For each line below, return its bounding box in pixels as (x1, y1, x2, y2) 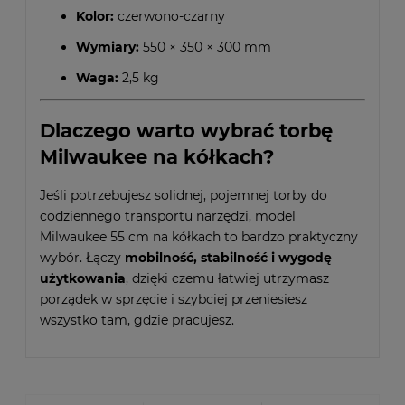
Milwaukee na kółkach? (40, 145, 274, 168)
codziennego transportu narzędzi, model (40, 208, 296, 225)
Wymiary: (76, 39, 139, 56)
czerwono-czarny (114, 8, 225, 25)
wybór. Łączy (40, 250, 125, 267)
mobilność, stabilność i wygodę (125, 250, 332, 267)
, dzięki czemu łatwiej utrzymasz (126, 270, 329, 287)
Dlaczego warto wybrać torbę (40, 118, 333, 142)
